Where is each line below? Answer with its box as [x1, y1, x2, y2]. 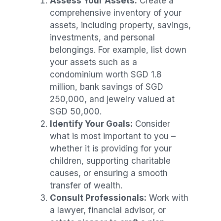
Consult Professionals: [49, 192, 147, 203]
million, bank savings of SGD [49, 81, 163, 92]
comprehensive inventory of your [49, 7, 182, 18]
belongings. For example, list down [49, 44, 186, 55]
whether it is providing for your [49, 143, 172, 153]
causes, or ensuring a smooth [49, 168, 168, 178]
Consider [132, 118, 170, 129]
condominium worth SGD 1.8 [49, 69, 162, 79]
